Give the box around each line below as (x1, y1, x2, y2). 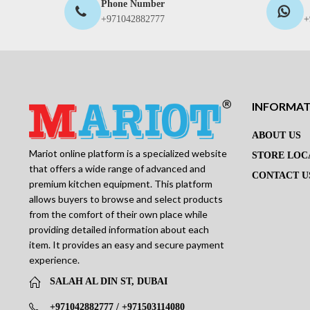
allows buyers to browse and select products (28, 192, 223, 205)
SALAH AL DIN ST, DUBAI (49, 276, 167, 287)
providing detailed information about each (28, 223, 209, 235)
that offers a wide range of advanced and (28, 162, 206, 174)
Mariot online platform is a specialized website (28, 147, 227, 159)
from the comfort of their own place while (28, 208, 208, 220)
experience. (28, 253, 80, 266)
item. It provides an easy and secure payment (28, 238, 224, 250)
